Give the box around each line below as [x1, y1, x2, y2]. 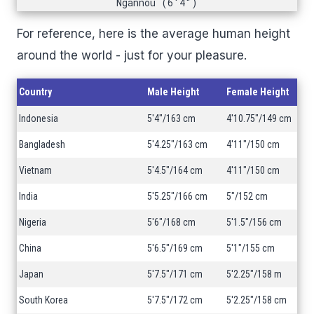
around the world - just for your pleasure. [17, 48, 247, 63]
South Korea [19, 294, 68, 306]
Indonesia [19, 113, 58, 125]
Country [19, 86, 52, 98]
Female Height [226, 86, 289, 98]
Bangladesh [19, 139, 65, 151]
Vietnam [19, 165, 52, 177]
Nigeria [19, 217, 46, 228]
